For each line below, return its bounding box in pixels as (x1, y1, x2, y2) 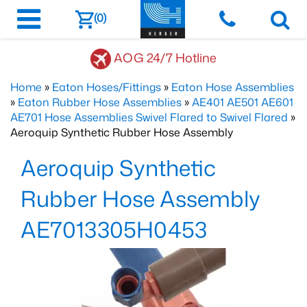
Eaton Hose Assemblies (171, 79, 294, 95)
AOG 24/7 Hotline (114, 48, 217, 66)
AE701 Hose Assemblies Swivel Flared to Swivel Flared (10, 110, 288, 125)
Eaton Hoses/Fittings (52, 79, 161, 95)
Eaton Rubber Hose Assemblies (18, 95, 182, 110)
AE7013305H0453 (21, 214, 207, 245)
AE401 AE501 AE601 (192, 95, 293, 110)
